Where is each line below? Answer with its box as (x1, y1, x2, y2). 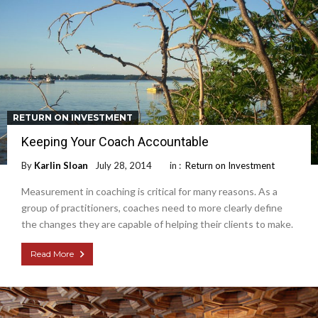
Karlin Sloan (34, 159, 88, 171)
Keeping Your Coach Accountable (21, 133, 209, 149)
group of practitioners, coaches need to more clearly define (21, 201, 283, 214)
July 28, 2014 (95, 159, 152, 171)
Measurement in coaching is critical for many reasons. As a (21, 185, 278, 197)
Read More (31, 248, 74, 259)
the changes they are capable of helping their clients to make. (21, 217, 293, 230)
